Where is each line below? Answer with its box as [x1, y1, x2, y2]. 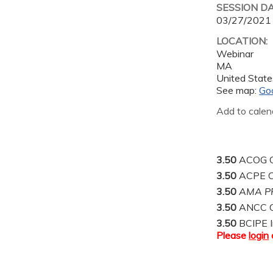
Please [216, 229, 249, 242]
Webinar [216, 48, 254, 60]
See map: [216, 84, 260, 97]
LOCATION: [216, 35, 271, 48]
